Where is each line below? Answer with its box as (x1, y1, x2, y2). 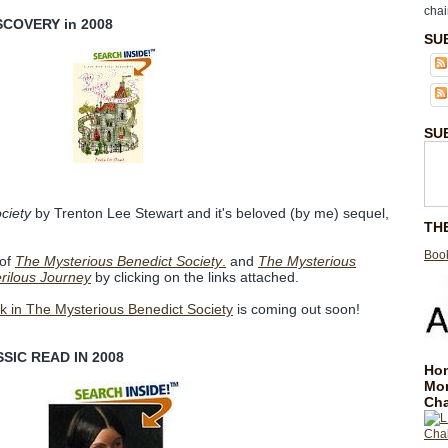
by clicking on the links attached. (91, 269, 299, 285)
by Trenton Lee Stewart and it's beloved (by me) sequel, (31, 205, 389, 221)
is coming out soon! (233, 301, 360, 317)
